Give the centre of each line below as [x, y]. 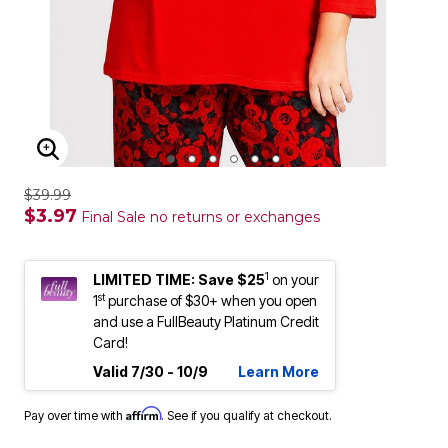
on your [295, 279]
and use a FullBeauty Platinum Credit [206, 321]
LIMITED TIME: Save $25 [179, 279]
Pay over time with [75, 415]
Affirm [143, 413]
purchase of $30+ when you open [211, 300]
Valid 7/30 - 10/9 [150, 371]
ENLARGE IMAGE [125, 161]
